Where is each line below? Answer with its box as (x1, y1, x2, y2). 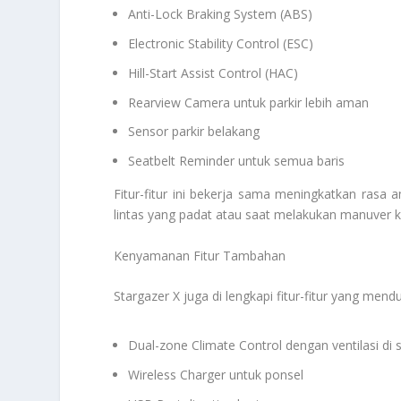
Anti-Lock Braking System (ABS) (128, 5, 313, 23)
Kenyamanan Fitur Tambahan (114, 246, 286, 264)
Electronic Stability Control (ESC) (128, 34, 314, 52)
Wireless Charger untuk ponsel (128, 365, 304, 383)
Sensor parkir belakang (128, 123, 260, 141)
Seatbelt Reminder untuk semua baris (128, 152, 346, 170)
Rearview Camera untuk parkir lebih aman (128, 93, 370, 111)
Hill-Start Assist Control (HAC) (128, 64, 299, 81)
